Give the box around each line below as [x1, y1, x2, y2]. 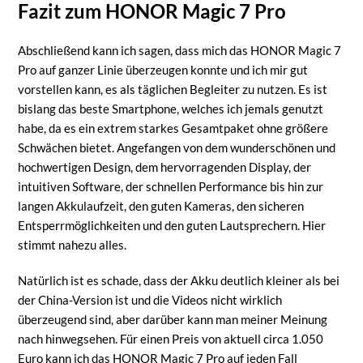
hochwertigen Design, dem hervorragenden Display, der [18, 159, 312, 174]
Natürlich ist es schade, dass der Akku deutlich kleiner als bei [18, 272, 340, 288]
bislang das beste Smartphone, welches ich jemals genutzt [18, 100, 324, 116]
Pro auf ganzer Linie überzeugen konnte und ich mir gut [18, 62, 309, 77]
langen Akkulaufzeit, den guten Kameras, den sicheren [18, 198, 305, 213]
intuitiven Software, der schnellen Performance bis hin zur [18, 178, 324, 194]
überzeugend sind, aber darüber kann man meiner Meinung [18, 311, 328, 327]
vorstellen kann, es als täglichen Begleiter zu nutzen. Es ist [18, 81, 328, 96]
